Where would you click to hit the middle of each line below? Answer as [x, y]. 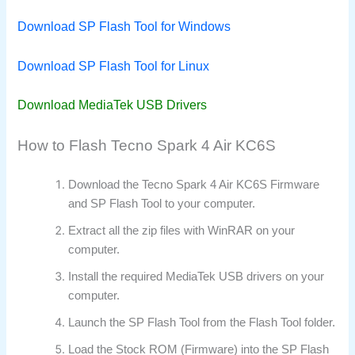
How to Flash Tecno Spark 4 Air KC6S [147, 146]
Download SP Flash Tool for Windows [124, 27]
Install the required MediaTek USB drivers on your [197, 277]
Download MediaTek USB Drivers [113, 105]
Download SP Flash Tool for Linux [114, 66]
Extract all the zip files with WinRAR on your [182, 231]
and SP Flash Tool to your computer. [162, 204]
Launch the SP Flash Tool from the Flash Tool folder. [202, 323]
